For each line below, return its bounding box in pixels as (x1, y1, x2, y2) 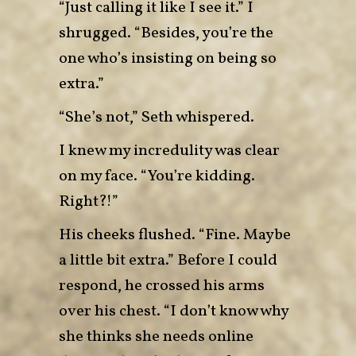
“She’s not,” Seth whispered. (59, 106, 254, 129)
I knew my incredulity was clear (59, 139, 280, 162)
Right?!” (59, 190, 118, 213)
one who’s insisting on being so (59, 47, 277, 70)
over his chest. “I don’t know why (59, 300, 288, 323)
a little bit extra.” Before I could (59, 249, 277, 272)
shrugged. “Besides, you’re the (59, 21, 273, 44)
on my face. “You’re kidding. (59, 164, 255, 188)
